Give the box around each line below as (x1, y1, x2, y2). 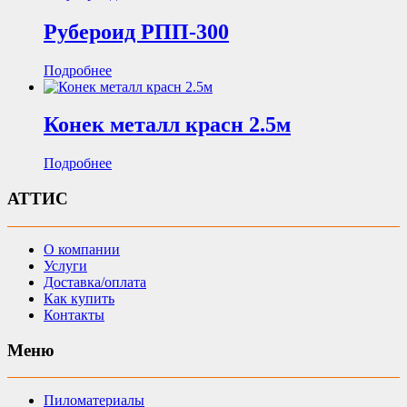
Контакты (44, 306, 104, 323)
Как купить (44, 290, 114, 306)
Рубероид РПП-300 (44, 19, 229, 44)
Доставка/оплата (44, 273, 146, 290)
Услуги (44, 257, 87, 273)
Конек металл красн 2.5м (44, 113, 291, 137)
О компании (44, 241, 120, 257)
